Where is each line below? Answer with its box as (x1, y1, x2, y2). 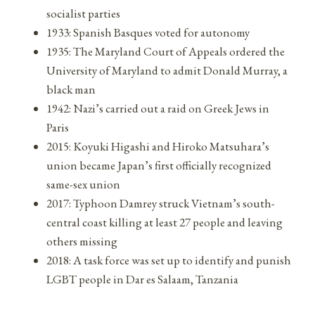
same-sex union (46, 176, 120, 192)
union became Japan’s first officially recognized (46, 157, 271, 173)
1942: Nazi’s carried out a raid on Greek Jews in (46, 100, 269, 116)
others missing (46, 233, 117, 249)
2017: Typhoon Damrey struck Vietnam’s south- (46, 195, 275, 211)
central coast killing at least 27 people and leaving (46, 214, 283, 230)
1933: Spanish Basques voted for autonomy (46, 24, 250, 40)
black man (46, 81, 96, 97)
